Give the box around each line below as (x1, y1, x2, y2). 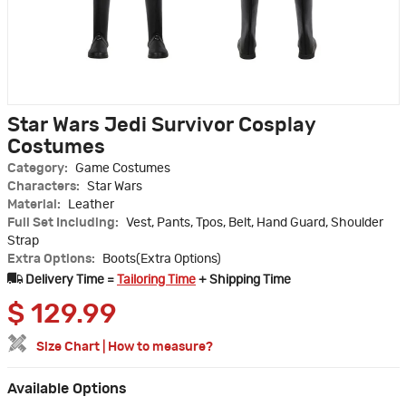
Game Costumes (75, 162, 170, 176)
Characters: (7, 180, 82, 194)
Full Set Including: (7, 217, 121, 230)
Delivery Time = (25, 274, 117, 287)
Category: (7, 162, 71, 176)
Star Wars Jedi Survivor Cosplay (7, 115, 315, 136)
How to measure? (108, 341, 213, 354)
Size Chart (36, 341, 100, 354)
